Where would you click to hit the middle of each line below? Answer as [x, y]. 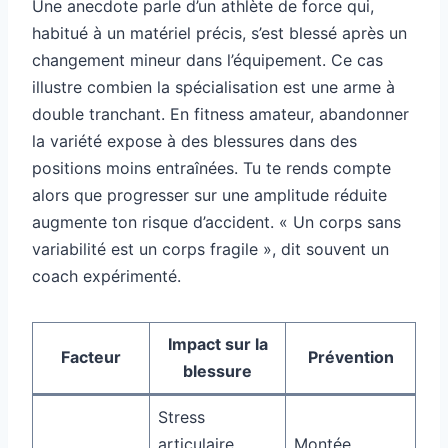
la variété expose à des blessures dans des [194, 141]
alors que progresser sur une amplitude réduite [209, 195]
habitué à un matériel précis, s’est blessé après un [219, 33]
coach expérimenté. [106, 276]
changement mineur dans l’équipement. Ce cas [207, 60]
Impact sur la [217, 344]
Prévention [350, 357]
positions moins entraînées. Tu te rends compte [211, 168]
